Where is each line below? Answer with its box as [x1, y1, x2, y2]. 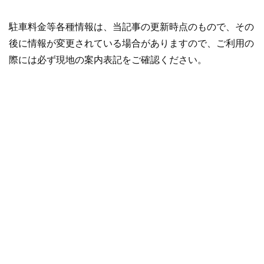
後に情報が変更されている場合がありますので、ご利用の [9, 38, 254, 49]
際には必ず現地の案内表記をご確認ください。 [9, 55, 207, 65]
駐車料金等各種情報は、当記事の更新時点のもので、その [9, 22, 254, 32]
